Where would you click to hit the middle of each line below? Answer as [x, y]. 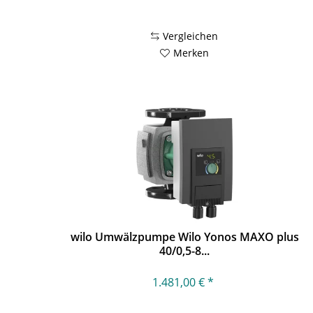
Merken [191, 52]
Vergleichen [191, 36]
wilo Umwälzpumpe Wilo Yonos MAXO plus [184, 237]
